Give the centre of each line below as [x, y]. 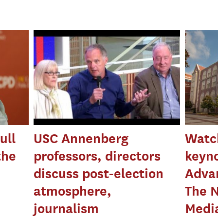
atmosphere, [73, 191]
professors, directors [97, 156]
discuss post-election [99, 173]
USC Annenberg [81, 138]
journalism [66, 208]
